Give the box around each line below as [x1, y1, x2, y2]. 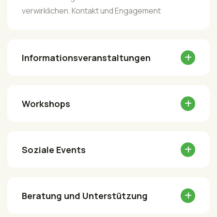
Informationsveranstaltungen [22, 51, 151, 63]
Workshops [22, 97, 70, 109]
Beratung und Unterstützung [22, 189, 148, 201]
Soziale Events [22, 143, 86, 155]
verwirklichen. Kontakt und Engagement [22, 5, 161, 16]
